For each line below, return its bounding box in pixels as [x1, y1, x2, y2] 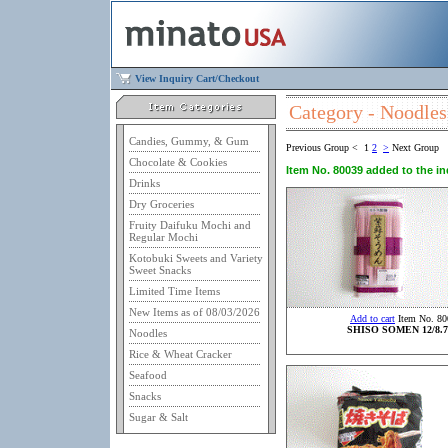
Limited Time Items [129, 285, 220, 297]
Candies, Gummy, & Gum [129, 135, 249, 147]
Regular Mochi [129, 231, 198, 243]
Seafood [129, 369, 167, 381]
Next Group [392, 142, 439, 153]
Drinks [129, 177, 160, 189]
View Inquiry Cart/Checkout [135, 73, 259, 85]
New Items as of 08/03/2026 [129, 306, 260, 318]
